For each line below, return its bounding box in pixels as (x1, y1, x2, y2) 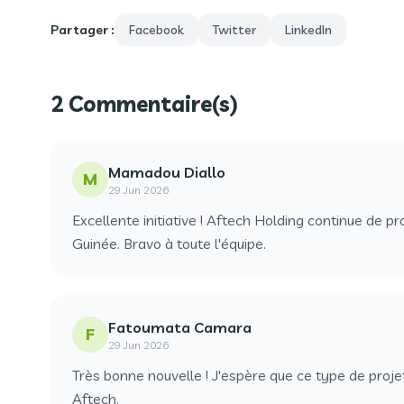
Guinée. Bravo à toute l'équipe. (72, 234, 266, 252)
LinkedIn (285, 22, 332, 38)
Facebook (129, 22, 184, 38)
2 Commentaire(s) (50, 90, 238, 117)
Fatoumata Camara (108, 318, 252, 336)
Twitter (213, 22, 256, 38)
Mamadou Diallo (108, 163, 225, 181)
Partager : (50, 22, 115, 38)
